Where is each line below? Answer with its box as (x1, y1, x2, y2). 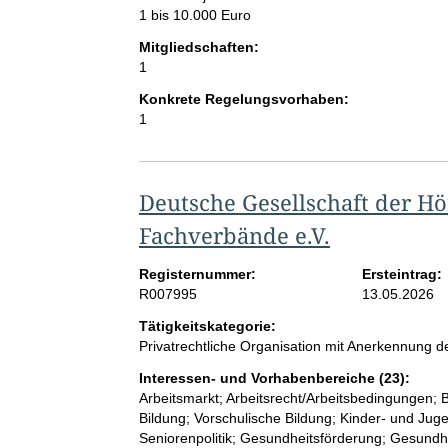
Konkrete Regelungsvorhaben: (138, 91, 349, 108)
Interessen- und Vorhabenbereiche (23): (138, 370, 410, 387)
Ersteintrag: (362, 266, 443, 283)
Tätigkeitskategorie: (138, 318, 276, 335)
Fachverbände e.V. (138, 220, 330, 251)
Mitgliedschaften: (138, 39, 259, 56)
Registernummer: (138, 266, 256, 283)
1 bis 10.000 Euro (138, 7, 251, 24)
